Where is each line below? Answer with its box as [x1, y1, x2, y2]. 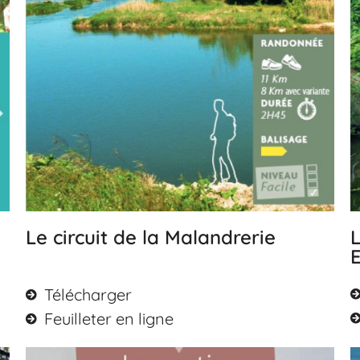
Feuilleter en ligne [43, 308, 174, 329]
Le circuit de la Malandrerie [26, 224, 276, 249]
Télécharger [43, 284, 132, 305]
